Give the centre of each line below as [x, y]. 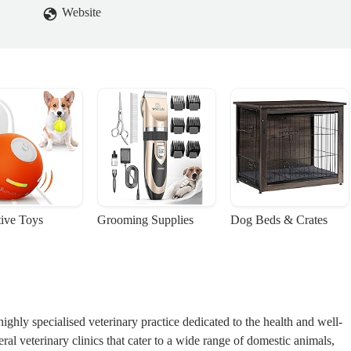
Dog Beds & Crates [279, 220]
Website [81, 13]
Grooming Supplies [145, 220]
